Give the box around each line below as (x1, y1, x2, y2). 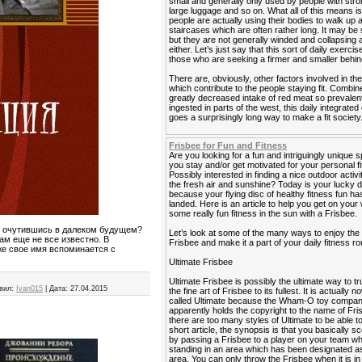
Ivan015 (16, 284, 44, 293)
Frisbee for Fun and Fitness (169, 141, 288, 150)
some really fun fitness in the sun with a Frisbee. (169, 208, 358, 218)
